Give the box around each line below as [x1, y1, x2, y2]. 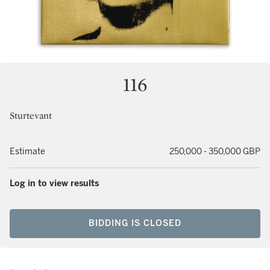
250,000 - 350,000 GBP [169, 146, 260, 157]
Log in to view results [10, 178, 99, 189]
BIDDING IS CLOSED [89, 218, 181, 228]
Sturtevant [10, 109, 52, 122]
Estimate [10, 146, 45, 157]
